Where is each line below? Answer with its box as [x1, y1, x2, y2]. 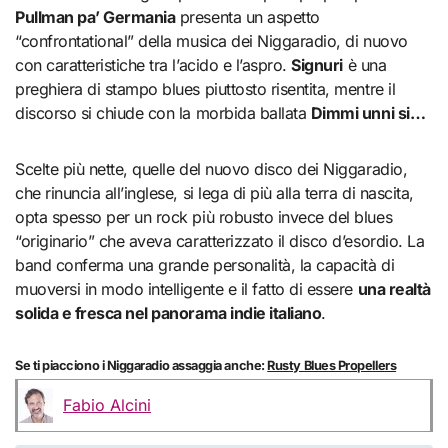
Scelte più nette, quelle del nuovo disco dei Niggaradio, [15, 158, 408, 179]
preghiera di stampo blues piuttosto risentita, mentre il [15, 78, 396, 99]
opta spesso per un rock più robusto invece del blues [15, 206, 393, 227]
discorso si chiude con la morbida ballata [15, 102, 311, 123]
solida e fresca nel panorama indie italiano [15, 302, 322, 323]
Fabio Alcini [63, 395, 151, 416]
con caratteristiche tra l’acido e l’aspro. [15, 54, 292, 75]
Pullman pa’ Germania [15, 6, 176, 27]
